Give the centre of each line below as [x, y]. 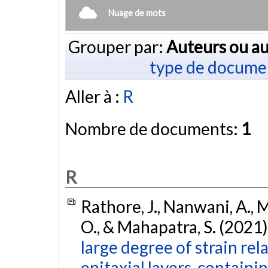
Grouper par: [117, 46]
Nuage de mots [137, 13]
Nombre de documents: [153, 129]
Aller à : [94, 97]
